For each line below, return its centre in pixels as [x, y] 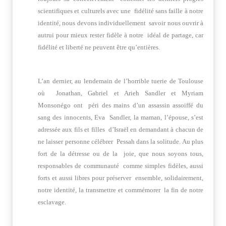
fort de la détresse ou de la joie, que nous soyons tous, [121, 154]
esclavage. [52, 202]
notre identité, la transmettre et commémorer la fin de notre [121, 190]
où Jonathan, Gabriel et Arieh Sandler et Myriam [121, 93]
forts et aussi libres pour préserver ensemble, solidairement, [121, 178]
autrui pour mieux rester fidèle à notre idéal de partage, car [121, 35]
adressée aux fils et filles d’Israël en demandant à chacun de [121, 129]
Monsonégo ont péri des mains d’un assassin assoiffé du [121, 105]
